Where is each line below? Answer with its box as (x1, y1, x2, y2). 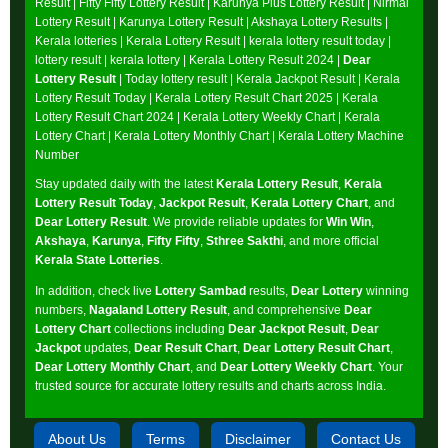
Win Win (326, 214, 371, 229)
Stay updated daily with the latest (35, 176, 216, 191)
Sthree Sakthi (206, 233, 283, 248)
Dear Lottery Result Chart (243, 340, 390, 355)
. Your (372, 359, 403, 374)
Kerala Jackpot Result (236, 71, 355, 86)
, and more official (283, 233, 379, 248)
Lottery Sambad (155, 283, 246, 298)
